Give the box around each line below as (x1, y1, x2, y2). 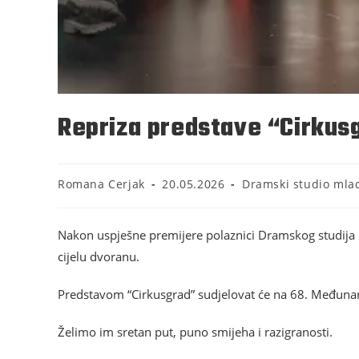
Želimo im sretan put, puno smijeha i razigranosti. (58, 324, 333, 341)
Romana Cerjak (58, 176, 145, 192)
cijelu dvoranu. (58, 248, 139, 265)
